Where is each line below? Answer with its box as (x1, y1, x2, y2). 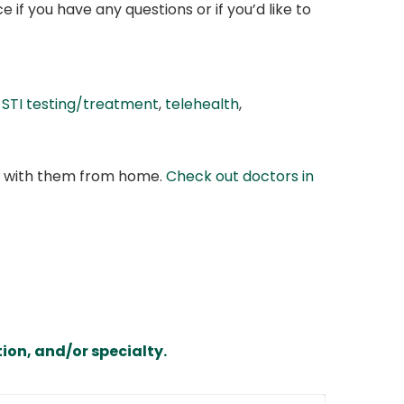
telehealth (165, 94, 239, 115)
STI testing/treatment (2, 94, 159, 115)
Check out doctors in (166, 166, 314, 188)
